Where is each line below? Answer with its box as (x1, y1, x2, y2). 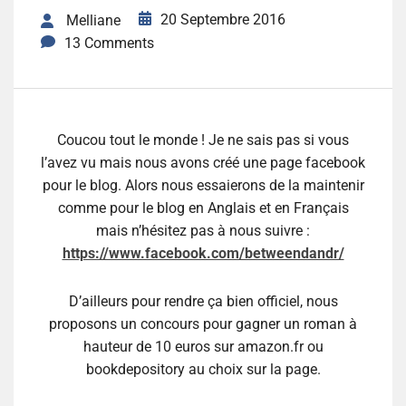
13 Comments (64, 34, 154, 53)
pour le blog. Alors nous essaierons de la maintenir (42, 177, 364, 195)
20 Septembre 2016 (160, 11, 285, 28)
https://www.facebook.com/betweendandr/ (62, 245, 344, 263)
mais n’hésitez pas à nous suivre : (96, 222, 310, 240)
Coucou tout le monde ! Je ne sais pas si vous (57, 131, 349, 150)
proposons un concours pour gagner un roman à (49, 315, 357, 333)
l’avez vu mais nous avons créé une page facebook (41, 154, 365, 172)
